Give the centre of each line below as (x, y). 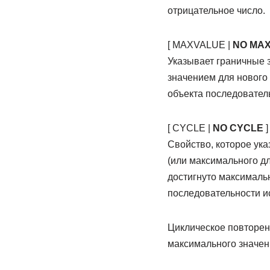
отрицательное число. (216, 11)
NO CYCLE (238, 128)
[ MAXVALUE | (200, 45)
